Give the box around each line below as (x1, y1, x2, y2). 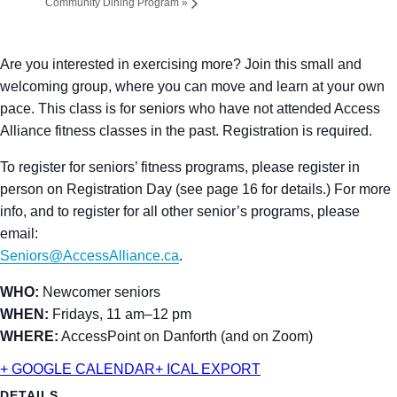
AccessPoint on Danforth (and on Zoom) (58, 329, 313, 345)
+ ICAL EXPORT (155, 362, 261, 378)
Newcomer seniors (39, 284, 160, 300)
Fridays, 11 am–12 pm (49, 307, 191, 323)
